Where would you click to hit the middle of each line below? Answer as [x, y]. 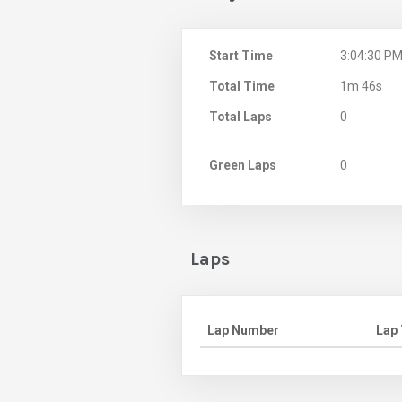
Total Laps [240, 116]
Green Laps [243, 165]
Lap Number [243, 330]
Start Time [241, 55]
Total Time [242, 86]
